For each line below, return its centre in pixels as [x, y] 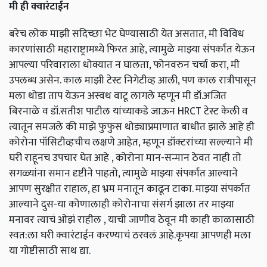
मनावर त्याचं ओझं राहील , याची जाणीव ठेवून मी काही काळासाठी [132, 220]
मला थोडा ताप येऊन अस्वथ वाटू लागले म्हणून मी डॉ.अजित [118, 96]
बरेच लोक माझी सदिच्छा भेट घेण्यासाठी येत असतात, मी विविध [127, 34]
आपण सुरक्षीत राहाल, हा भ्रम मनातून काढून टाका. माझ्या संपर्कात [130, 189]
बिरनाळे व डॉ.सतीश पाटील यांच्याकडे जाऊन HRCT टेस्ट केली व [128, 111]
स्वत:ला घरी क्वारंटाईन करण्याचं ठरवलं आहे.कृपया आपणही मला [130, 235]
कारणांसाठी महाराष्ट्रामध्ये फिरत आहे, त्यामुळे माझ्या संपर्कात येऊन [132, 49]
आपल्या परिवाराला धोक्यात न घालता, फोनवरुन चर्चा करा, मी [124, 65]
